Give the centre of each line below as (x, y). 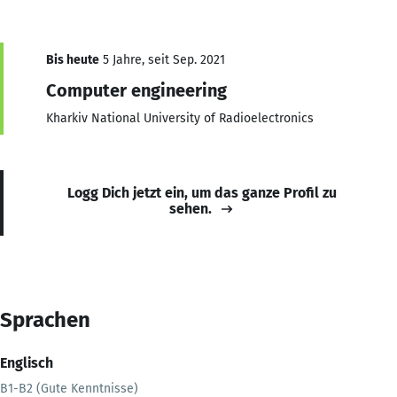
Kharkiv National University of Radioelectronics (180, 118)
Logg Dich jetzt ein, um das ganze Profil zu (202, 192)
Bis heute (73, 59)
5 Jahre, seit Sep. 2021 (162, 59)
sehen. (191, 208)
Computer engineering (136, 90)
